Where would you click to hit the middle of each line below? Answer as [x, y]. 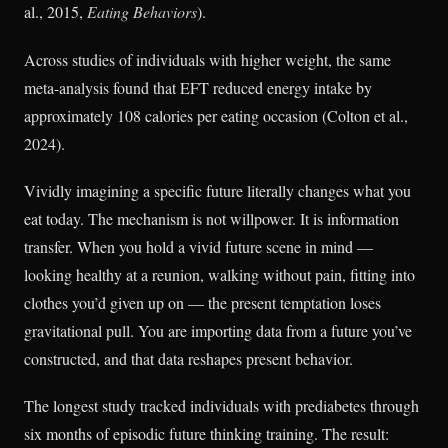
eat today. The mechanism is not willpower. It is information [211, 218]
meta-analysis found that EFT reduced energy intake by [198, 87]
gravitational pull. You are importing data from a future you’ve [218, 330]
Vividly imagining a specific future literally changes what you [217, 190]
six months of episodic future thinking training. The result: [206, 433]
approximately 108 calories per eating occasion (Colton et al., [216, 115]
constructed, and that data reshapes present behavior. [188, 358]
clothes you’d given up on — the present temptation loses [202, 302]
